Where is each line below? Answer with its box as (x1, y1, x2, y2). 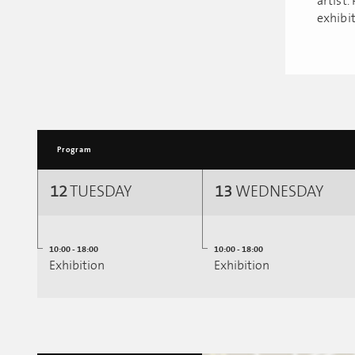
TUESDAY (67, 183, 132, 201)
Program (57, 145, 92, 155)
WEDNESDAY (232, 183, 324, 201)
